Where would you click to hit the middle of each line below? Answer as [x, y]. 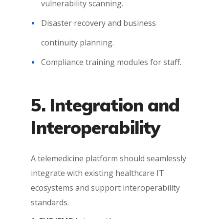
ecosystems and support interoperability [106, 188]
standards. [50, 202]
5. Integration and [105, 105]
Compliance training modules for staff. [111, 62]
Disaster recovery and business [99, 23]
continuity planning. [78, 43]
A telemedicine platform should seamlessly [109, 158]
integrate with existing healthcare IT [98, 173]
